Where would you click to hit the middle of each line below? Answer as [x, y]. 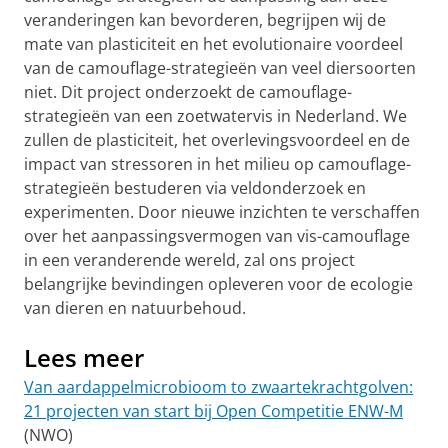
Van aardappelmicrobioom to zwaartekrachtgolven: [218, 387]
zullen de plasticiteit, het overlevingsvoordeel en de [217, 140]
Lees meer [84, 357]
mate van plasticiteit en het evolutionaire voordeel [213, 44]
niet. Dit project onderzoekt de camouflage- [188, 92]
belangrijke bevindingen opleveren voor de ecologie [218, 284]
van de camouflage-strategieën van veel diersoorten [220, 68]
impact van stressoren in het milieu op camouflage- [217, 164]
